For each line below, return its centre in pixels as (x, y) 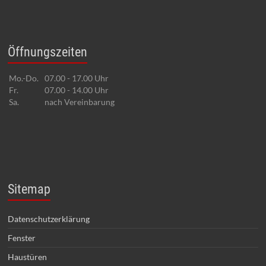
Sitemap (29, 189)
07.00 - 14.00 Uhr (77, 90)
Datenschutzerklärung (49, 219)
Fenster (22, 238)
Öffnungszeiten (48, 52)
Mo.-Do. (24, 78)
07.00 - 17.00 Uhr (77, 78)
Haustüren (28, 257)
